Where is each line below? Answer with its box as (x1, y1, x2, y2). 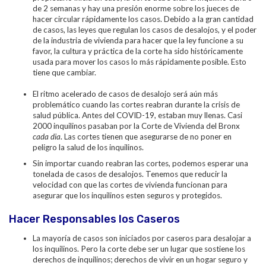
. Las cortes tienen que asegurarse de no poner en (61, 132, 232, 141)
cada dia (33, 132, 61, 141)
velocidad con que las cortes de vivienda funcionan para (33, 180, 227, 189)
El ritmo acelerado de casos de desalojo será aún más (33, 89, 218, 99)
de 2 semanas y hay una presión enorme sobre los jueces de (33, 4, 239, 13)
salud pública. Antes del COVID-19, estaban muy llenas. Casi (33, 110, 242, 120)
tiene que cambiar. (33, 68, 96, 77)
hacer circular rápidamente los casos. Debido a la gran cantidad (33, 14, 254, 24)
